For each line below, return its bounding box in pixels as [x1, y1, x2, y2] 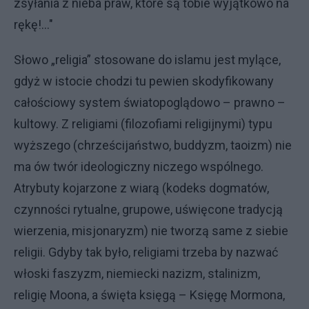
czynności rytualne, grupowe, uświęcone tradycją [14, 202, 283, 217]
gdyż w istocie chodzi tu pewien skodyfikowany [14, 74, 274, 88]
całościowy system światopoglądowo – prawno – [14, 95, 286, 110]
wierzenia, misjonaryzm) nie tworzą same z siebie [14, 223, 288, 238]
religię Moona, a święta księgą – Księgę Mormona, [14, 288, 285, 302]
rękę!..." [14, 17, 53, 32]
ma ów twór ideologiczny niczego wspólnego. [14, 159, 263, 174]
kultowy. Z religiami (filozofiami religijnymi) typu [14, 117, 272, 131]
